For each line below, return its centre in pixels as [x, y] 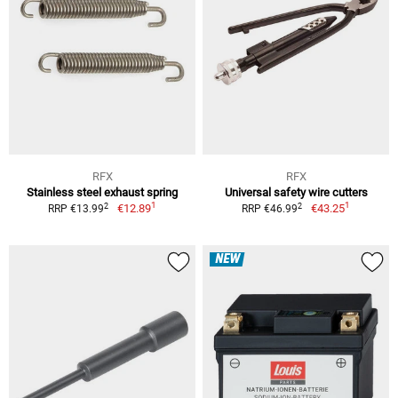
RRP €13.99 [76, 209]
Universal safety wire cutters [296, 193]
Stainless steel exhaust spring [102, 193]
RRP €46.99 [270, 209]
